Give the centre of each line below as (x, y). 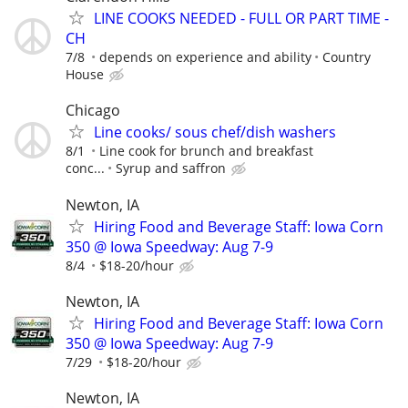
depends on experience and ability (205, 57)
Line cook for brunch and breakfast (206, 151)
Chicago (93, 111)
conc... (85, 168)
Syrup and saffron (171, 168)
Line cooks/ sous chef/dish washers (215, 133)
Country (347, 57)
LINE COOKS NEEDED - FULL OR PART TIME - (241, 19)
